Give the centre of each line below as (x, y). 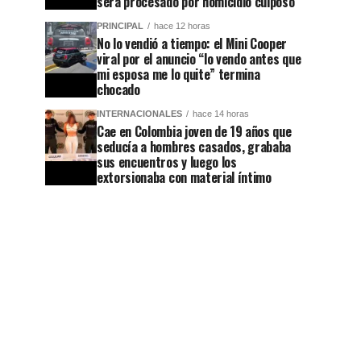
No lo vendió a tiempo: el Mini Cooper (192, 44)
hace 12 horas (182, 26)
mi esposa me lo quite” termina (178, 75)
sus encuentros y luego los (167, 162)
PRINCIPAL (120, 26)
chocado (118, 90)
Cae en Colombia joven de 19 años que (194, 132)
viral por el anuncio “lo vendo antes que (199, 59)
